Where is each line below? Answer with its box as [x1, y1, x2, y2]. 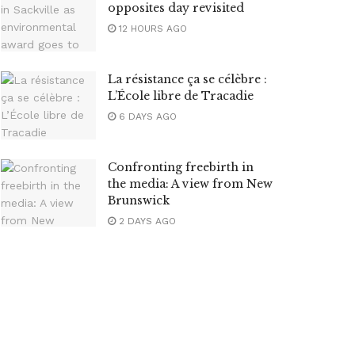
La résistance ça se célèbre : [108, 71, 267, 86]
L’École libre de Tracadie [108, 88, 254, 103]
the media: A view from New [108, 176, 273, 191]
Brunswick [108, 193, 170, 208]
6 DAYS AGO [116, 110, 177, 122]
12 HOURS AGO [116, 23, 187, 34]
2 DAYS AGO [116, 215, 176, 227]
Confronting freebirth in [108, 159, 254, 174]
